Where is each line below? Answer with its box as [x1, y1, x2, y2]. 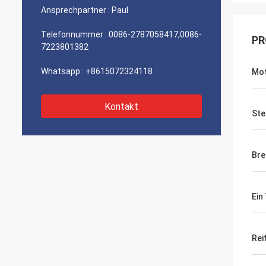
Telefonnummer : [41, 30, 107, 39]
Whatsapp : [41, 66, 84, 76]
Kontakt [104, 101, 138, 112]
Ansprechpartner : [41, 5, 110, 15]
